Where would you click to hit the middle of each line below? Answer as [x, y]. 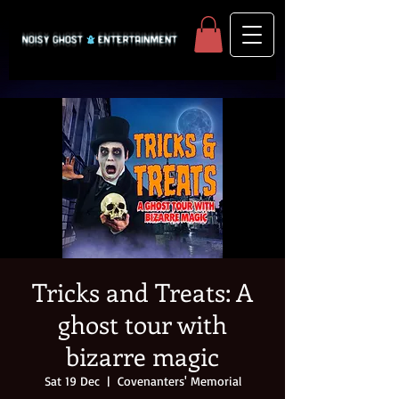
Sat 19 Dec [72, 380]
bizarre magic [142, 355]
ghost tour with [142, 323]
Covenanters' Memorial [179, 380]
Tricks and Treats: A [142, 291]
